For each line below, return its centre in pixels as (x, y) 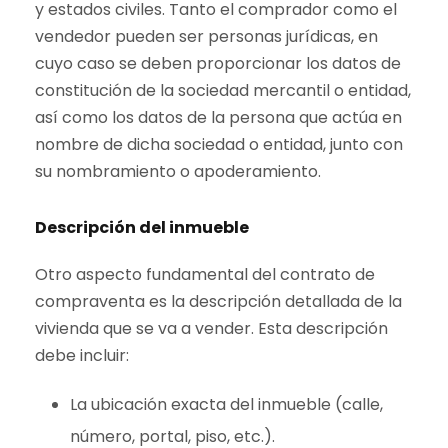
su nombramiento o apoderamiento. (178, 172)
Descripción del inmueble (142, 228)
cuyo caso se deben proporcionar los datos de (218, 64)
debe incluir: (82, 356)
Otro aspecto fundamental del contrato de (205, 275)
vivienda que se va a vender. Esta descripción (211, 329)
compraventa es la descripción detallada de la (218, 302)
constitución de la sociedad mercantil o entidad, (223, 91)
